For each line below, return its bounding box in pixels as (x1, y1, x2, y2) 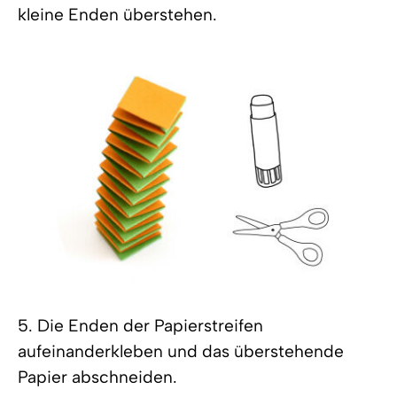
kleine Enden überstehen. (18, 4, 217, 25)
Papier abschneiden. (18, 366, 177, 387)
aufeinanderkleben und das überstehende (18, 340, 344, 362)
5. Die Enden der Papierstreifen (18, 315, 263, 336)
